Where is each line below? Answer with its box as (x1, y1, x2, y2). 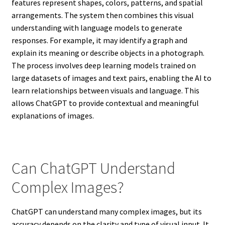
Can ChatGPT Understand (11, 158, 175, 178)
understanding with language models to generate (11, 22, 182, 33)
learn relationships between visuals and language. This (11, 85, 199, 95)
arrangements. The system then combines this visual (11, 10, 194, 20)
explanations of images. (11, 110, 94, 121)
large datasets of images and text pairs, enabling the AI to (11, 72, 211, 83)
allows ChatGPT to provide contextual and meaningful (11, 97, 199, 108)
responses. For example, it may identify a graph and (11, 35, 187, 45)
